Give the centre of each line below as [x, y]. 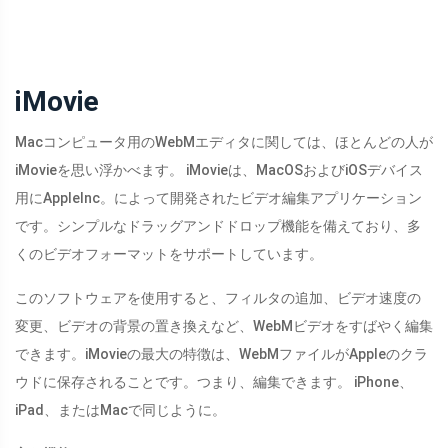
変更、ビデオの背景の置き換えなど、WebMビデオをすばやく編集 [224, 326]
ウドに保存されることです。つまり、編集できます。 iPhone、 [214, 382]
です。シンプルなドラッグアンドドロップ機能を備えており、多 [218, 226]
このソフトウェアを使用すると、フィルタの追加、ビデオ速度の [218, 298]
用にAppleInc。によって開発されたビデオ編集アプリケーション [218, 198]
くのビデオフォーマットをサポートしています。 [169, 254]
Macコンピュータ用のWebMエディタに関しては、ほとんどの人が [224, 142]
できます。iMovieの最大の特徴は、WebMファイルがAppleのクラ [221, 354]
